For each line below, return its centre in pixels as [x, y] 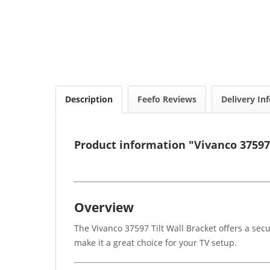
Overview [104, 207]
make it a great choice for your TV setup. [155, 242]
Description [89, 99]
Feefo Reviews [167, 99]
